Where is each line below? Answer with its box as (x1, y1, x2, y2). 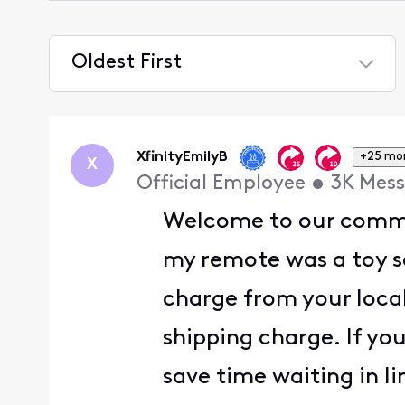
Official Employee (137, 173, 306, 194)
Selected (70, 89, 152, 111)
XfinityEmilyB (137, 149, 229, 165)
